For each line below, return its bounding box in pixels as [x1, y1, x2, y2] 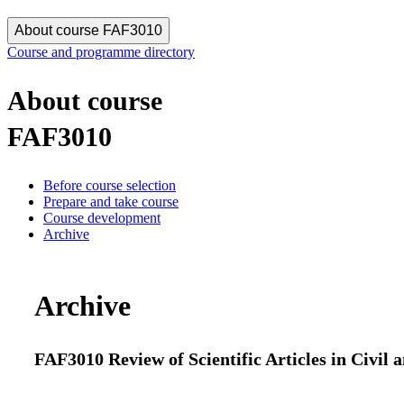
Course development [43, 209, 161, 225]
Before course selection [43, 177, 176, 193]
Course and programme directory [7, 44, 195, 60]
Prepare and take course [43, 193, 179, 209]
